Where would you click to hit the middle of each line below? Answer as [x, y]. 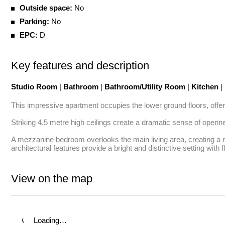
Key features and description [80, 66]
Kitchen [205, 87]
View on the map [52, 179]
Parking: [34, 21]
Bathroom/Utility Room [145, 87]
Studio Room [35, 87]
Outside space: [46, 8]
